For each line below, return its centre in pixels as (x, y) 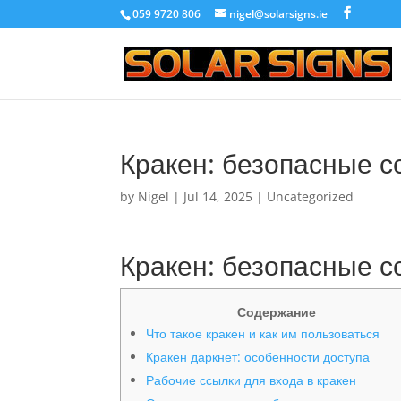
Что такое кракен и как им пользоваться (263, 333)
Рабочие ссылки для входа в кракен (252, 380)
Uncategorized (311, 196)
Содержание (277, 312)
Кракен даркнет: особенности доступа (258, 357)
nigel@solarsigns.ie (279, 14)
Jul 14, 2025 (218, 196)
